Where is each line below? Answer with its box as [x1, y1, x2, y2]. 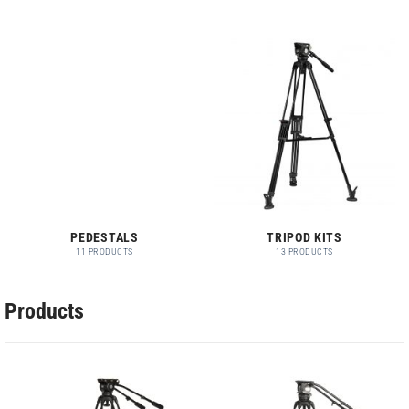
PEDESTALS [70, 229, 139, 245]
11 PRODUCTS [76, 246, 133, 257]
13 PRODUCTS [276, 246, 333, 257]
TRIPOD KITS [267, 229, 342, 245]
